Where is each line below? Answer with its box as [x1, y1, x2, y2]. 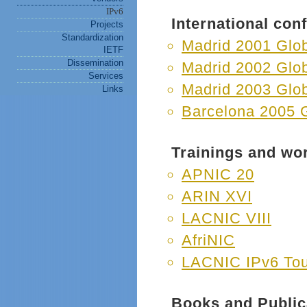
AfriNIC [182, 232, 235, 249]
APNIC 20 [182, 166, 254, 183]
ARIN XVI [182, 188, 252, 205]
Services [88, 71, 123, 81]
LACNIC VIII [182, 210, 271, 227]
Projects [90, 19, 123, 29]
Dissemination [67, 58, 123, 68]
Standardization [62, 32, 123, 42]
